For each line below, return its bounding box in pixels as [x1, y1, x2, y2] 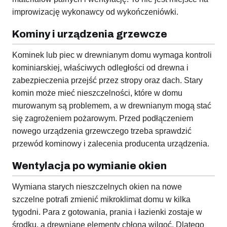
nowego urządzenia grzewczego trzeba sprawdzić [12, 127, 192, 136]
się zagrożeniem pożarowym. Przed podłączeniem [12, 114, 193, 123]
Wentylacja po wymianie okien [12, 160, 167, 172]
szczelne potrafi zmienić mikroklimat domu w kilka [12, 195, 191, 204]
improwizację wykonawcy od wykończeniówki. [12, 8, 178, 17]
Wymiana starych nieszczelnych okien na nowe [12, 182, 182, 192]
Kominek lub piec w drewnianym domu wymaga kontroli [12, 51, 212, 60]
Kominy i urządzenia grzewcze [12, 28, 167, 40]
